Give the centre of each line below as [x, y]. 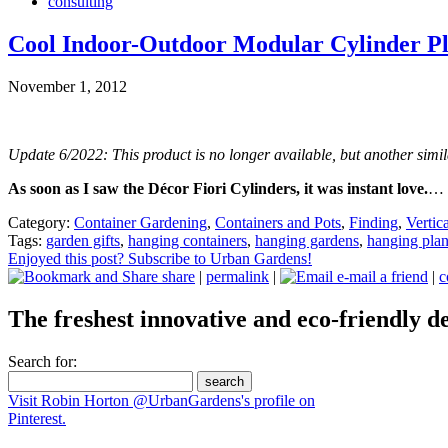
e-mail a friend [380, 277]
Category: [41, 223]
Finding [373, 223]
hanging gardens [307, 241]
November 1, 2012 [67, 87]
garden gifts [83, 241]
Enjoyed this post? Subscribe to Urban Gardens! [160, 259]
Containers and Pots [278, 223]
